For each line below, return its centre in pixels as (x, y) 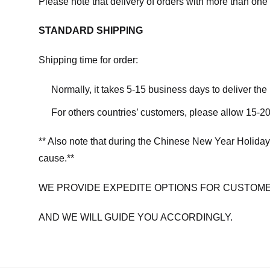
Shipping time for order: (88, 60)
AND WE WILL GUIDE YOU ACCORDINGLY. (136, 217)
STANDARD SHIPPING (91, 31)
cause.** (56, 159)
